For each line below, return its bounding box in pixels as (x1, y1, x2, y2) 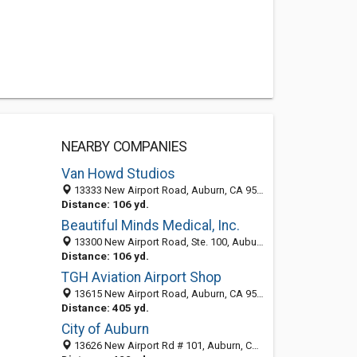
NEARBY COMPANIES (61, 139, 187, 155)
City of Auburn (61, 321, 149, 337)
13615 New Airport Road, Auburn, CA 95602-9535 (71, 288, 257, 300)
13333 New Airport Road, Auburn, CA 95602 (71, 184, 257, 196)
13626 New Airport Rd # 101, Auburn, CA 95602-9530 (71, 339, 252, 351)
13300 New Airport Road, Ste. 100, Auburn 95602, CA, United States (71, 236, 257, 248)
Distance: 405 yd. (61, 301, 149, 314)
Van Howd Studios (61, 166, 175, 182)
